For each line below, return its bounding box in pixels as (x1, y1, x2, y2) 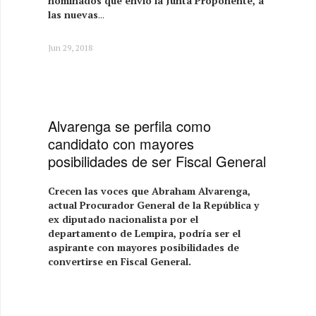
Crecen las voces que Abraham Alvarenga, (48, 183, 251, 197)
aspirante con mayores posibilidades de (48, 240, 240, 254)
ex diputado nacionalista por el (48, 212, 199, 226)
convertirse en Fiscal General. (48, 254, 195, 268)
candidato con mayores (48, 133, 195, 154)
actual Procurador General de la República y (48, 197, 260, 212)
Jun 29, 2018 (48, 42, 93, 53)
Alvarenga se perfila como (48, 115, 212, 136)
